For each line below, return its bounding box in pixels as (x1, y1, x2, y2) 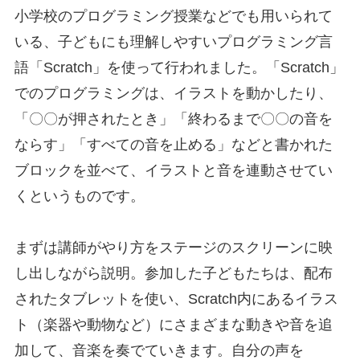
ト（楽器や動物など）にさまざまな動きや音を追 (14, 317, 333, 333)
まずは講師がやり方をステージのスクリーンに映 (14, 239, 333, 256)
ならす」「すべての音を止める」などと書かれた (14, 137, 333, 153)
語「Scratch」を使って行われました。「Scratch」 (14, 59, 344, 76)
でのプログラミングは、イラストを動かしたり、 (14, 85, 333, 102)
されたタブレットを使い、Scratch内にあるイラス (14, 291, 338, 308)
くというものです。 (14, 188, 145, 205)
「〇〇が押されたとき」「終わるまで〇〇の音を (14, 111, 333, 128)
